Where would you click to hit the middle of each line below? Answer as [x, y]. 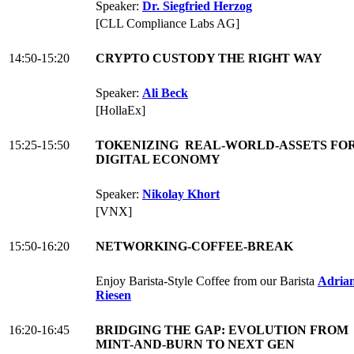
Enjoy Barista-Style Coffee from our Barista [207, 281]
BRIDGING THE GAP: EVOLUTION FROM [222, 330]
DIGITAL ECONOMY [158, 160]
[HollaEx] [121, 111]
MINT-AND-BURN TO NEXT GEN [195, 345]
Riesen [113, 296]
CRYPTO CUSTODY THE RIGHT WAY [209, 58]
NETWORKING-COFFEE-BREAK [194, 247]
